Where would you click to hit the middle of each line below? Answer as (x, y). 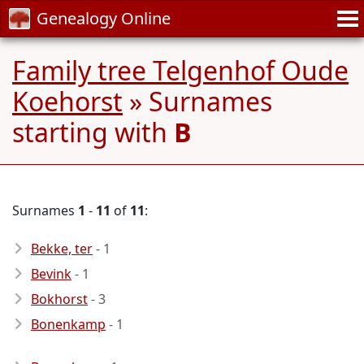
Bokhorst (59, 299)
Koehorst (67, 101)
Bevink (51, 274)
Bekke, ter (62, 249)
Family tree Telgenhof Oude (180, 70)
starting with (93, 132)
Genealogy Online (104, 18)
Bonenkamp (68, 324)
